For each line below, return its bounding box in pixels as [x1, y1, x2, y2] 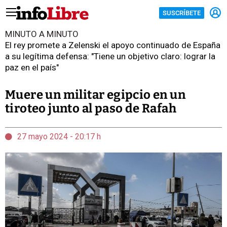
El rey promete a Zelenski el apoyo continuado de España [5, 40, 220, 50]
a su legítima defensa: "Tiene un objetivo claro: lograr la [5, 51, 215, 61]
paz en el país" [5, 62, 59, 72]
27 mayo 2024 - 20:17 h [17, 132, 101, 141]
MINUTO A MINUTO [5, 29, 79, 39]
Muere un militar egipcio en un [5, 88, 185, 102]
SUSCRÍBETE [163, 9, 201, 17]
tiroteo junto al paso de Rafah [5, 101, 176, 116]
